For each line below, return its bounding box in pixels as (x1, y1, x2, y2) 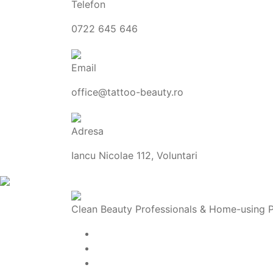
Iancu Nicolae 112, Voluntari (71, 149, 197, 161)
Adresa (71, 125, 104, 137)
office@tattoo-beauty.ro (71, 86, 183, 98)
